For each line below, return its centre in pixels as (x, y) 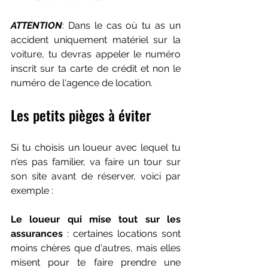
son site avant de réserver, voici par (96, 176)
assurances (39, 234)
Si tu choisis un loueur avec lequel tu (96, 147)
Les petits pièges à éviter (81, 115)
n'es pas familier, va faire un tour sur (96, 162)
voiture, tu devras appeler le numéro (96, 54)
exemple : (32, 191)
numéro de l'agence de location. (82, 83)
